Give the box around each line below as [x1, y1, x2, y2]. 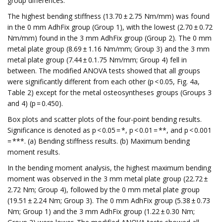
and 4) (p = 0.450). [7, 99, 63, 108]
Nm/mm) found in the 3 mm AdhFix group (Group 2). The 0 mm [7, 33, 212, 43]
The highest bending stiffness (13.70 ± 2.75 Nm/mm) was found [7, 11, 210, 21]
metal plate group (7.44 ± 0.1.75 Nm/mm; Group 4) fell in [7, 55, 187, 64]
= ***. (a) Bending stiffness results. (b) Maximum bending [7, 136, 190, 146]
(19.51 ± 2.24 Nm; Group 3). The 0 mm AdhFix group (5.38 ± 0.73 [7, 196, 210, 205]
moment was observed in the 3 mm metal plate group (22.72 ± [7, 174, 209, 183]
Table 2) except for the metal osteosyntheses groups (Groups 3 [7, 88, 212, 97]
